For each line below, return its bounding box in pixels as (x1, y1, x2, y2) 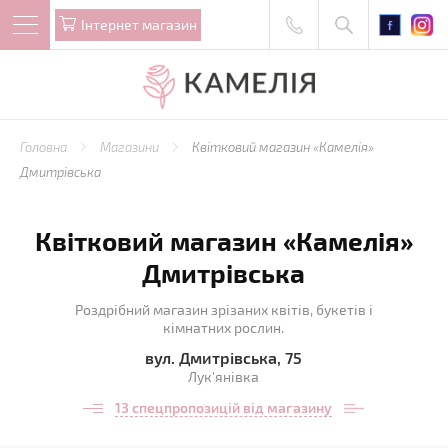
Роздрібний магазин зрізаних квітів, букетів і (74, 301, 373, 318)
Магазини (100, 139, 162, 155)
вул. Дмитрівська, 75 (145, 348, 303, 367)
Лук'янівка (188, 368, 260, 385)
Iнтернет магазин (81, 15, 197, 33)
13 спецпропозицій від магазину (115, 399, 333, 416)
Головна (20, 139, 70, 155)
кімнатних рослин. (163, 319, 285, 336)
